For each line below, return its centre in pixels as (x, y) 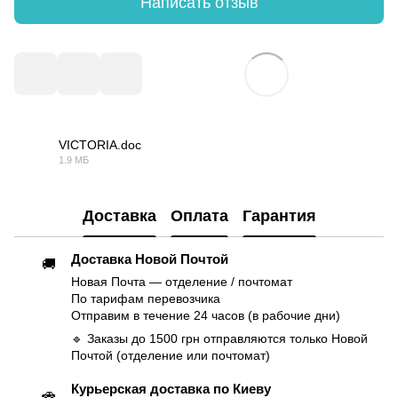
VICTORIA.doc (100, 145)
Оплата (199, 215)
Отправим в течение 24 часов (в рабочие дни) (206, 316)
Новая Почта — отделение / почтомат (182, 283)
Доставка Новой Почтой (150, 259)
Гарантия (279, 215)
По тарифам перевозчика (146, 299)
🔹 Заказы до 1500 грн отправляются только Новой (219, 339)
